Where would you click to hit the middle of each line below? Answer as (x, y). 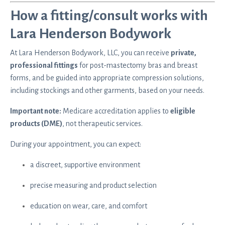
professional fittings (44, 65)
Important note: (36, 111)
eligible (183, 111)
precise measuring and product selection (93, 185)
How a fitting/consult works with (109, 15)
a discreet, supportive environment (85, 164)
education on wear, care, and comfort (89, 206)
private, (184, 52)
